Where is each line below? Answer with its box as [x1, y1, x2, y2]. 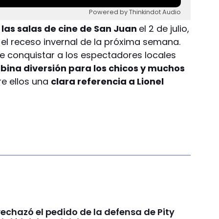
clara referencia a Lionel [51, 75, 164, 88]
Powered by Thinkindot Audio [89, 8, 181, 17]
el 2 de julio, [139, 22, 190, 35]
